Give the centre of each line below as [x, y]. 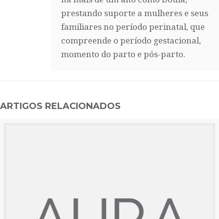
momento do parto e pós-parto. [123, 54]
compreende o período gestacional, [131, 40]
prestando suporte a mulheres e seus [135, 13]
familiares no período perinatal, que [133, 27]
